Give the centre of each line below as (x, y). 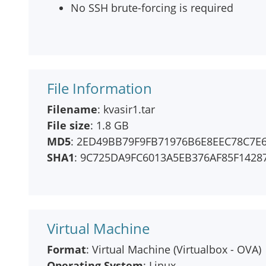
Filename (72, 109)
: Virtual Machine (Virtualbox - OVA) (174, 249)
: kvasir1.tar (126, 109)
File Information (99, 88)
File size (69, 125)
